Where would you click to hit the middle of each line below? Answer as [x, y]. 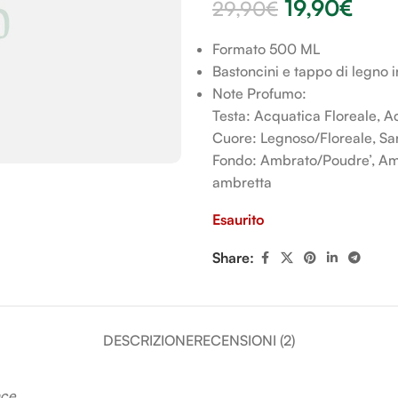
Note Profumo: [259, 93]
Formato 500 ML [266, 48]
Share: [233, 257]
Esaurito [239, 219]
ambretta [242, 182]
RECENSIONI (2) [244, 340]
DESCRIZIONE [148, 340]
